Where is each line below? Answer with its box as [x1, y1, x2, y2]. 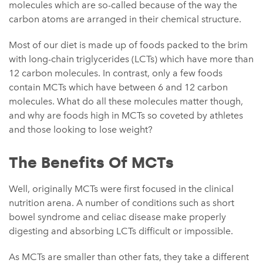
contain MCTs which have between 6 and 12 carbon [9, 81, 228, 93]
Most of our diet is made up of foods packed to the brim [9, 39, 248, 50]
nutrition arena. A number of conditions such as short [9, 197, 234, 208]
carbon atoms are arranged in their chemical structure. [9, 13, 241, 25]
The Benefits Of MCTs [9, 153, 174, 172]
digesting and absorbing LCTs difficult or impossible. [9, 225, 233, 237]
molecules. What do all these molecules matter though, [9, 95, 243, 107]
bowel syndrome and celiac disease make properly [9, 211, 226, 222]
